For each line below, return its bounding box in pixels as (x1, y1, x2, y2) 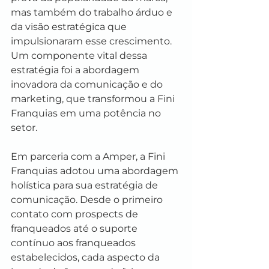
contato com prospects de (11, 208, 141, 220)
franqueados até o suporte (11, 222, 140, 234)
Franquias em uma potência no (11, 107, 163, 119)
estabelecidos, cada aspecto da (11, 251, 162, 263)
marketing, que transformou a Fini (11, 92, 177, 104)
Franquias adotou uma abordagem (11, 165, 181, 177)
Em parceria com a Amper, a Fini (11, 150, 168, 162)
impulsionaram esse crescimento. (11, 35, 174, 47)
